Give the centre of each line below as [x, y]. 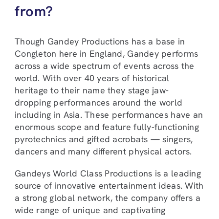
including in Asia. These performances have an [109, 114]
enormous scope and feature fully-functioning [107, 127]
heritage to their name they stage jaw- [92, 90]
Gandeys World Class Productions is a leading [108, 173]
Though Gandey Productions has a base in [100, 41]
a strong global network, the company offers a [108, 197]
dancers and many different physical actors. [103, 151]
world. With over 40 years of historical [92, 78]
